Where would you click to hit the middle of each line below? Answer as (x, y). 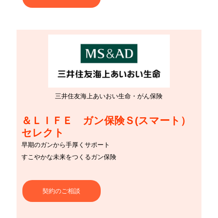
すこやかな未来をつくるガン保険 (69, 157)
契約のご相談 (62, 191)
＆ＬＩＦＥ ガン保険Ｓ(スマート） (106, 121)
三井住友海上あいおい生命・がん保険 (109, 96)
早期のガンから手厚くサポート (65, 145)
